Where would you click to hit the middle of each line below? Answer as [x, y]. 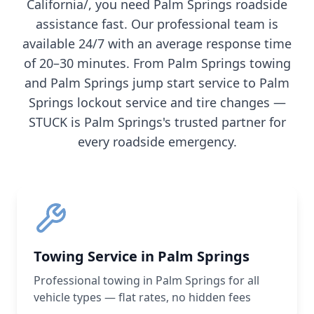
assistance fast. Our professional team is [157, 24]
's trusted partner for [224, 122]
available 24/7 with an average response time [157, 43]
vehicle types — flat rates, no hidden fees [142, 297]
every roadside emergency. [157, 142]
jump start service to [194, 83]
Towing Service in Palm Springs [142, 256]
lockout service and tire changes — [179, 102]
